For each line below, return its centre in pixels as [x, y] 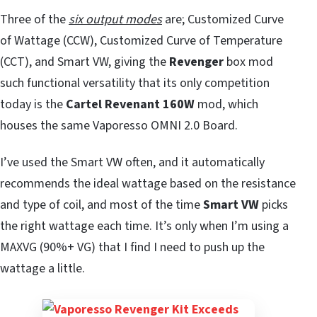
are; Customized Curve [223, 19]
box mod [248, 62]
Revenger [196, 62]
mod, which [226, 104]
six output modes [115, 19]
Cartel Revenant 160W [130, 104]
